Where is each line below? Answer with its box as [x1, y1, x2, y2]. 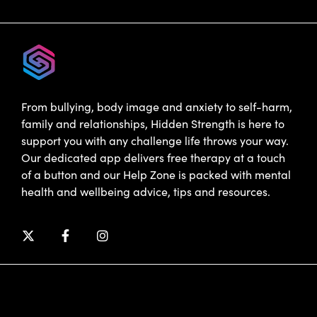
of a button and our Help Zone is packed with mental [21, 167, 291, 183]
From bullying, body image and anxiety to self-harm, [21, 99, 292, 115]
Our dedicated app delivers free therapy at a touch [21, 150, 285, 166]
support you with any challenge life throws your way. [21, 133, 289, 149]
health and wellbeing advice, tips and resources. [21, 184, 270, 200]
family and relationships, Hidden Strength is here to [21, 116, 284, 132]
